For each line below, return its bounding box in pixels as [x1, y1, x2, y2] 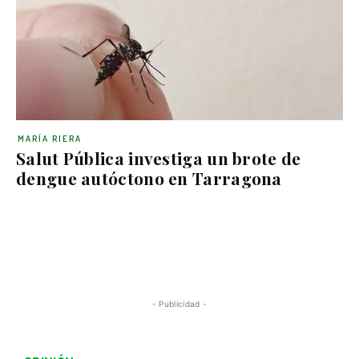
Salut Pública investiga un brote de [16, 147, 301, 169]
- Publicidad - [151, 299, 208, 309]
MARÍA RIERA [18, 133, 82, 144]
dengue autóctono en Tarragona [16, 167, 282, 189]
